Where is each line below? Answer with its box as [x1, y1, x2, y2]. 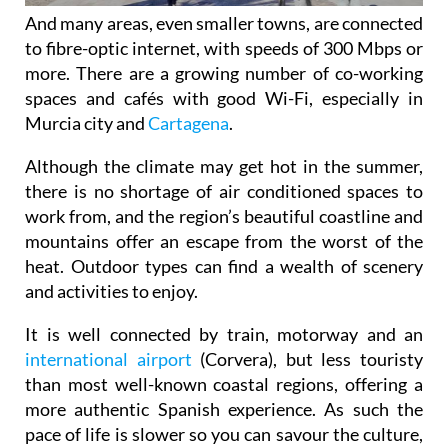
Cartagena [148, 111, 229, 134]
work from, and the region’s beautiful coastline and [25, 204, 423, 227]
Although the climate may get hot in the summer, [25, 154, 423, 177]
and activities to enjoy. [25, 279, 198, 302]
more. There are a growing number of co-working [25, 61, 423, 84]
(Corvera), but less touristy [191, 347, 424, 370]
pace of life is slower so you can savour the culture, [25, 422, 423, 445]
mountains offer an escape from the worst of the [25, 229, 423, 252]
